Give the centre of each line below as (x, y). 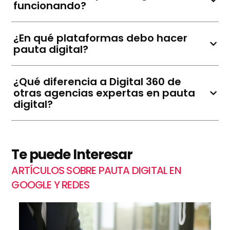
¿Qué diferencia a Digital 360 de (98, 82)
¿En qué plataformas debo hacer (101, 38)
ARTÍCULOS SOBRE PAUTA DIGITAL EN (96, 171)
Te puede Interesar (72, 155)
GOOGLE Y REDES (51, 185)
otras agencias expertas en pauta (104, 93)
